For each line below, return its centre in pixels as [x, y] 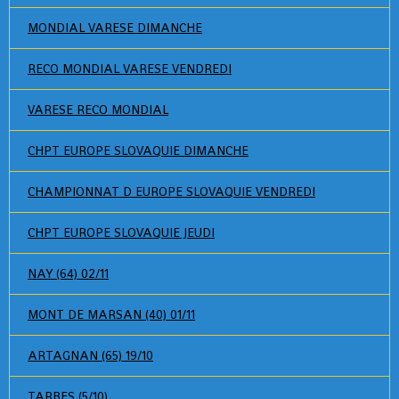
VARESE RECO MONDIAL [98, 110]
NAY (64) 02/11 [68, 273]
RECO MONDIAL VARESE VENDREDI [130, 69]
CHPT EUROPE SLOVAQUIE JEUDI [121, 232]
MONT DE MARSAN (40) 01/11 [111, 314]
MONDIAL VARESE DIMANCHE [115, 28]
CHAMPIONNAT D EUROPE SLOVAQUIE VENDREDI [171, 191]
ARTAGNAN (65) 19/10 [90, 355]
